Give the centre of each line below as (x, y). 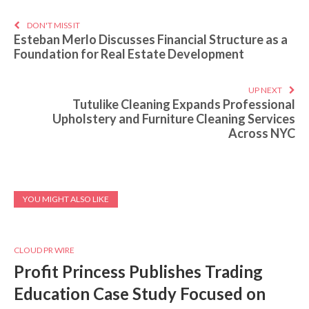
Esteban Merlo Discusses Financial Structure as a (151, 40)
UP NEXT (265, 90)
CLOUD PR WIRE (44, 250)
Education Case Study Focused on (140, 294)
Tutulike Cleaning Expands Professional (184, 104)
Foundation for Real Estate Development (129, 54)
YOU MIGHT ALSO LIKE (66, 199)
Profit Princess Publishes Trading (138, 272)
